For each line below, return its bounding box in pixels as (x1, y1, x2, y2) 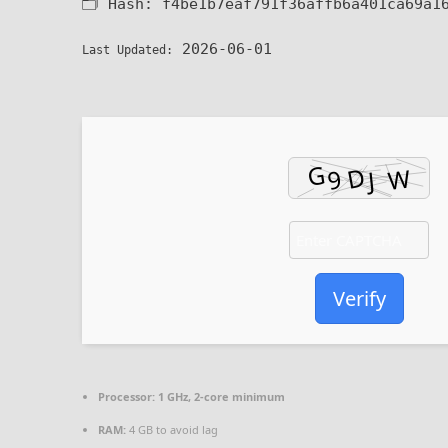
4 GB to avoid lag (126, 422, 218, 437)
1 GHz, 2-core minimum (155, 389, 285, 404)
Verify (332, 285, 386, 312)
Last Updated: (82, 43, 173, 57)
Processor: (98, 389, 155, 404)
